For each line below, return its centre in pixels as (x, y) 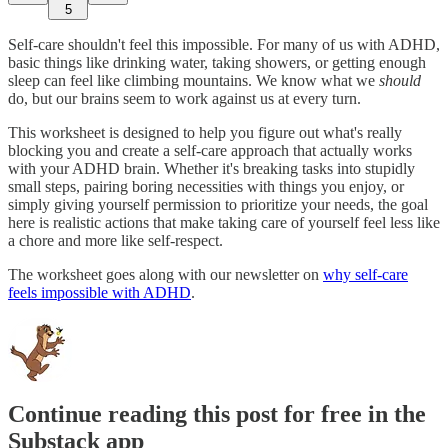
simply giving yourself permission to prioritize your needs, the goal (218, 204)
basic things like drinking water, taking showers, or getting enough (217, 62)
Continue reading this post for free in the (217, 414)
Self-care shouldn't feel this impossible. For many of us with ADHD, (224, 44)
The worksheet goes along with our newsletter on (165, 274)
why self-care (365, 274)
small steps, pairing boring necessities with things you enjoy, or (206, 186)
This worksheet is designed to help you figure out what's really (205, 132)
